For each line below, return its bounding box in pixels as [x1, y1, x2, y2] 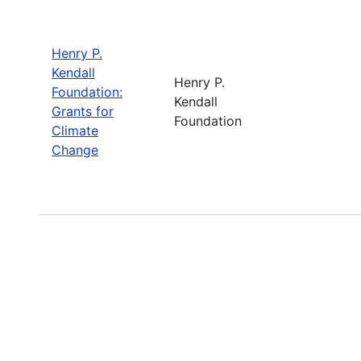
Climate [52, 122, 98, 139]
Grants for [52, 102, 114, 119]
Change [52, 141, 98, 158]
